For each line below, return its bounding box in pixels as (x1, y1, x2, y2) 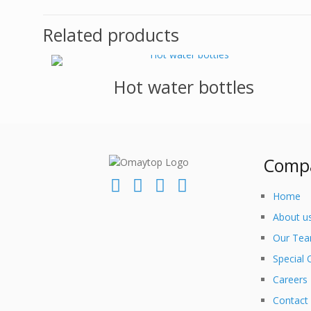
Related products (43, 23, 179, 47)
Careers (273, 273, 308, 286)
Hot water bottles (114, 75, 255, 99)
